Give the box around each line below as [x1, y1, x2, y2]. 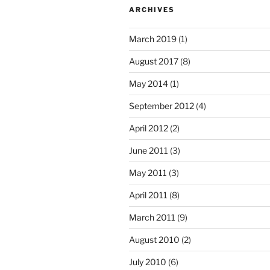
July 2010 [129, 257, 166, 268]
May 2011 [129, 168, 167, 178]
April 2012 [129, 123, 168, 134]
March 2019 [129, 34, 177, 45]
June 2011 [129, 145, 168, 156]
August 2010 [129, 234, 180, 245]
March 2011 [129, 212, 175, 223]
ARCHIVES [129, 5, 175, 14]
